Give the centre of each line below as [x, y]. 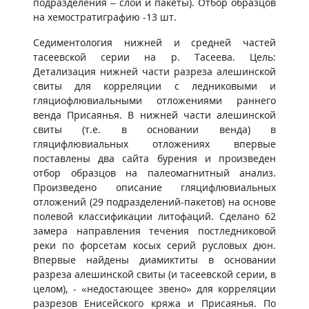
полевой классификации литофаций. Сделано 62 [154, 216]
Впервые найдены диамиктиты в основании [154, 260]
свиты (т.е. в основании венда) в [154, 129]
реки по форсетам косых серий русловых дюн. [154, 245]
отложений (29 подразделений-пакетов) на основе [154, 202]
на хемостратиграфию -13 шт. [105, 17]
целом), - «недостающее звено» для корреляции [154, 289]
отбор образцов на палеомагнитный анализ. [154, 173]
